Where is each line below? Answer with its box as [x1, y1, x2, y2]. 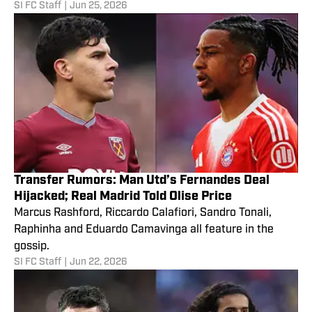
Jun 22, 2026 [70, 257, 127, 268]
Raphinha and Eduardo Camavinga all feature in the [14, 224, 274, 236]
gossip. [14, 241, 49, 253]
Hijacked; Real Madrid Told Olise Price [14, 190, 232, 204]
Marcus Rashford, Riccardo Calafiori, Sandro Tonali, [14, 208, 272, 219]
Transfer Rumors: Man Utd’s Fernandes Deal [14, 174, 270, 188]
